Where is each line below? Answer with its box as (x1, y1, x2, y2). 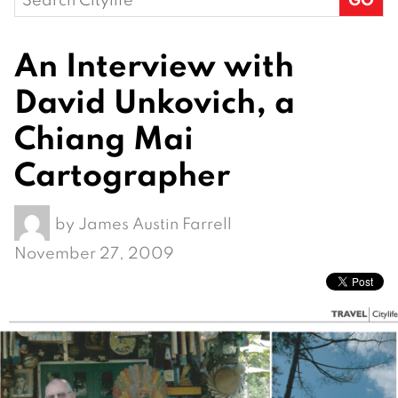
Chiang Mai (14, 115, 194, 158)
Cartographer (14, 152, 230, 195)
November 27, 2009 (14, 243, 174, 264)
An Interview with (14, 43, 294, 85)
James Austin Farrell (78, 212, 232, 234)
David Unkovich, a (14, 79, 295, 122)
